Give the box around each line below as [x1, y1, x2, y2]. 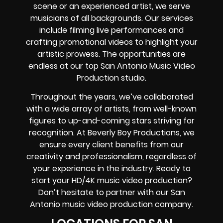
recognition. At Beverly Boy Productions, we [28, 127, 195, 139]
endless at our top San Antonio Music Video [28, 60, 195, 72]
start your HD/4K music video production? [31, 175, 192, 187]
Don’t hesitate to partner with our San [38, 187, 185, 199]
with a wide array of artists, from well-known [26, 103, 197, 115]
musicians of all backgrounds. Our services [30, 12, 193, 24]
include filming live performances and [39, 24, 184, 36]
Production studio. [77, 72, 146, 84]
